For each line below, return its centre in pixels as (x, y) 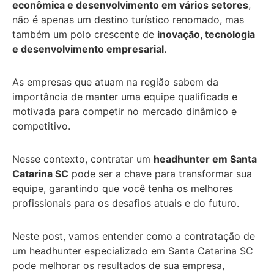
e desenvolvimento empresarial (88, 49)
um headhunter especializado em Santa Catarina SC (133, 250)
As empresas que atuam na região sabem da (115, 82)
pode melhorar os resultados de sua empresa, (118, 265)
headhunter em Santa (205, 159)
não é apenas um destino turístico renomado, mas (128, 19)
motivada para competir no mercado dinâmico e (124, 111)
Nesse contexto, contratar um (83, 159)
